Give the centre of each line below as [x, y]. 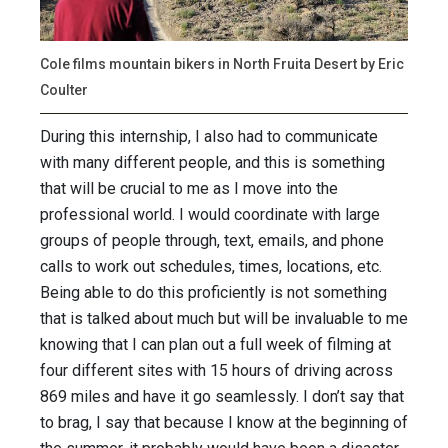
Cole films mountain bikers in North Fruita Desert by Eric [222, 64]
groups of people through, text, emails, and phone [212, 241]
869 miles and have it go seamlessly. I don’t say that [222, 397]
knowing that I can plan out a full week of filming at [215, 345]
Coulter [64, 90]
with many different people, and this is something [212, 163]
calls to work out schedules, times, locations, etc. [213, 267]
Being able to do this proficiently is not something [213, 293]
